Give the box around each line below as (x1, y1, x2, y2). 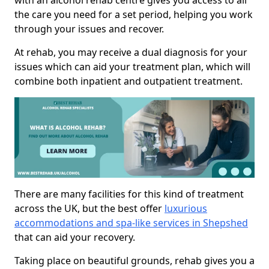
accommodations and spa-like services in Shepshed (14, 216, 248, 229)
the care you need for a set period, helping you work (14, 8, 253, 22)
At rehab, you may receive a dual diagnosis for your (14, 46, 247, 59)
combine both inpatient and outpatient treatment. (14, 74, 243, 88)
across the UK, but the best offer (14, 201, 165, 215)
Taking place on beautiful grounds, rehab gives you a (14, 253, 255, 267)
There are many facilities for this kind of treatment (14, 187, 244, 201)
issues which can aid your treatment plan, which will (14, 60, 250, 74)
